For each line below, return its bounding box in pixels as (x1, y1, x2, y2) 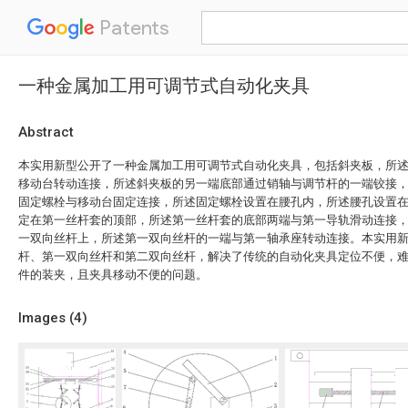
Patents (95, 15, 169, 40)
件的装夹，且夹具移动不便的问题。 (18, 268, 208, 281)
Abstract (18, 124, 74, 140)
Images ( (18, 310, 74, 326)
